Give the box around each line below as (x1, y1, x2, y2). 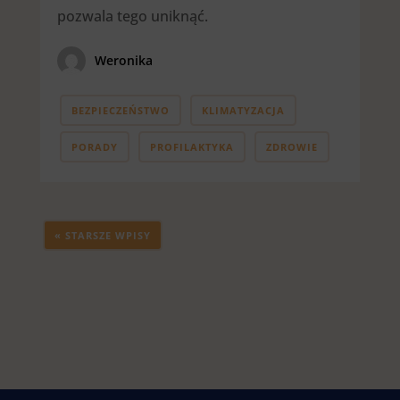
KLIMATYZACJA (201, 104, 285, 118)
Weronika (94, 52, 153, 70)
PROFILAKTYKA (149, 139, 234, 154)
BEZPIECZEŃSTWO (71, 104, 170, 118)
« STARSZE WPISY (54, 229, 151, 243)
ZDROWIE (265, 139, 318, 154)
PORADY (71, 139, 118, 154)
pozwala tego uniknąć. (56, 5, 208, 26)
